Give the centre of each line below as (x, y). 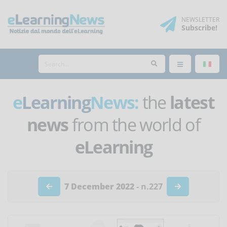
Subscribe (198, 28)
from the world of (134, 125)
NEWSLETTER (200, 20)
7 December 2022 (99, 187)
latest (192, 102)
